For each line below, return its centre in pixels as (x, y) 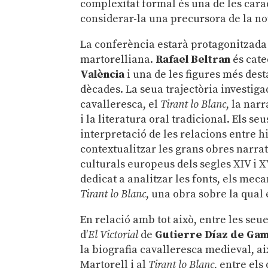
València (103, 74)
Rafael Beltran (193, 59)
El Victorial (113, 234)
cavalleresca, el (121, 104)
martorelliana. (118, 59)
